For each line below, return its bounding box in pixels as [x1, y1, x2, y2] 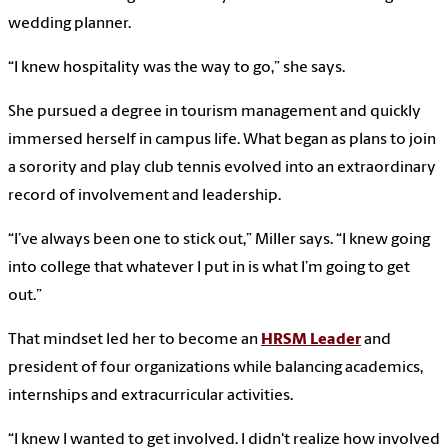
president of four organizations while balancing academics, [8, 359, 423, 376]
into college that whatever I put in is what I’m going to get [8, 259, 410, 276]
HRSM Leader [261, 331, 361, 348]
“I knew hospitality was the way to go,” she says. [8, 59, 348, 76]
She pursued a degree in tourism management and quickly [8, 103, 421, 120]
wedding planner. [8, 15, 131, 32]
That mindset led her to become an [8, 331, 261, 348]
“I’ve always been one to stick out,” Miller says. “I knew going [8, 231, 430, 248]
